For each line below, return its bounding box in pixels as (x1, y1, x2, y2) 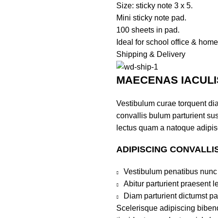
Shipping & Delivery (116, 50, 185, 58)
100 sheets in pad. (116, 26, 180, 34)
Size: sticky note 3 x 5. (116, 1, 193, 10)
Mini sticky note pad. (116, 14, 186, 22)
